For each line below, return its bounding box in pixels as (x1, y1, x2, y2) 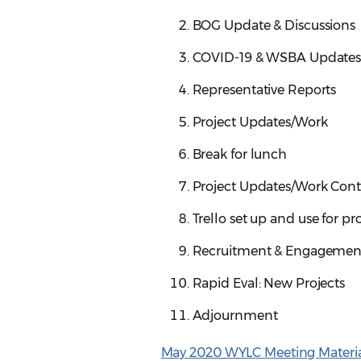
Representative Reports (192, 82, 337, 98)
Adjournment (192, 308, 278, 324)
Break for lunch (192, 147, 287, 163)
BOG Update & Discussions (192, 18, 356, 34)
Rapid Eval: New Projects (192, 276, 346, 292)
